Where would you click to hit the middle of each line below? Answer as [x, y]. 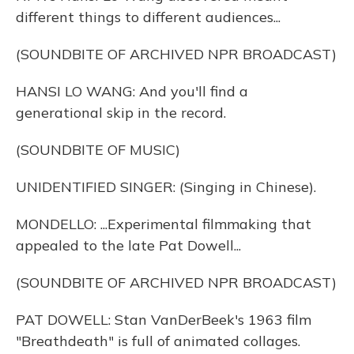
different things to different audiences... [148, 17]
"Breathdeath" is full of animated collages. [158, 341]
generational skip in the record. [121, 113]
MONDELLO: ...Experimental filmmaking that [164, 224]
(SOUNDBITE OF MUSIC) [98, 150]
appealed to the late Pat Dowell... [128, 245]
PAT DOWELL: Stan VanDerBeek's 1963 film [164, 320]
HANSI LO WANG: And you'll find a [132, 91]
